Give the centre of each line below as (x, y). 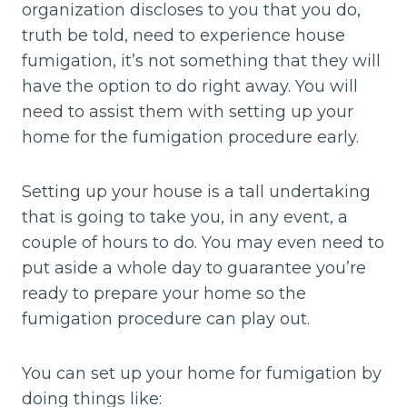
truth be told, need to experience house (184, 36)
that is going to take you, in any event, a (185, 218)
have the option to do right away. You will (190, 87)
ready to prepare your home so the (164, 294)
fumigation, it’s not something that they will (201, 61)
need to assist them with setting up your (188, 112)
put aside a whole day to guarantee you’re (194, 268)
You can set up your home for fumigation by (202, 374)
